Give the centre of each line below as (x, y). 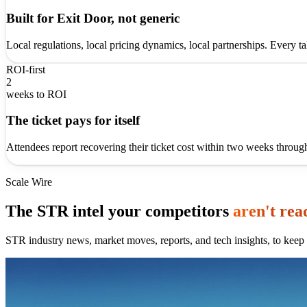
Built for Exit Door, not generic (93, 19)
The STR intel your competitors (119, 211)
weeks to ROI (36, 94)
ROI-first (26, 69)
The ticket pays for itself (73, 121)
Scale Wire (29, 182)
